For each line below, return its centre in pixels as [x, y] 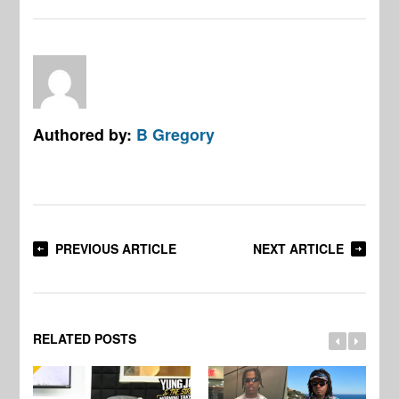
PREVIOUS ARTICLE [116, 248]
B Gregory [176, 134]
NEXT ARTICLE [298, 248]
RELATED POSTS [85, 338]
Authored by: [85, 134]
